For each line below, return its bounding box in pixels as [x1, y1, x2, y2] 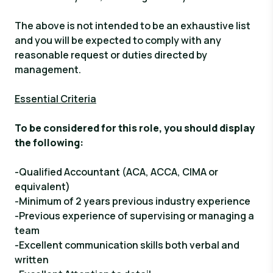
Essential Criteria [15, 92, 96, 105]
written [15, 253, 49, 266]
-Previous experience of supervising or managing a [15, 209, 254, 222]
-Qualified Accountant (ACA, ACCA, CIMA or [15, 165, 218, 179]
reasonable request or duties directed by [15, 48, 207, 62]
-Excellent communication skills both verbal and [15, 238, 239, 252]
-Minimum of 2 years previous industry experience [15, 194, 250, 208]
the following [15, 136, 80, 149]
